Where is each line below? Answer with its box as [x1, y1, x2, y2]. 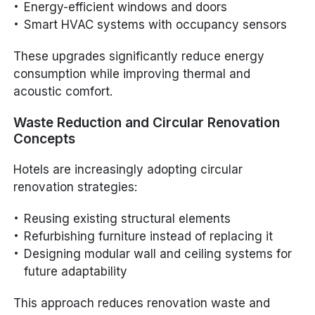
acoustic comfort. [13, 84, 113, 98]
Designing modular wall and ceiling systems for [24, 246, 292, 261]
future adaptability [24, 264, 128, 278]
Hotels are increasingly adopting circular [13, 162, 243, 176]
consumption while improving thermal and [13, 66, 251, 81]
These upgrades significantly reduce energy [13, 49, 265, 63]
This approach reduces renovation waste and [13, 295, 271, 310]
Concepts [13, 130, 76, 147]
